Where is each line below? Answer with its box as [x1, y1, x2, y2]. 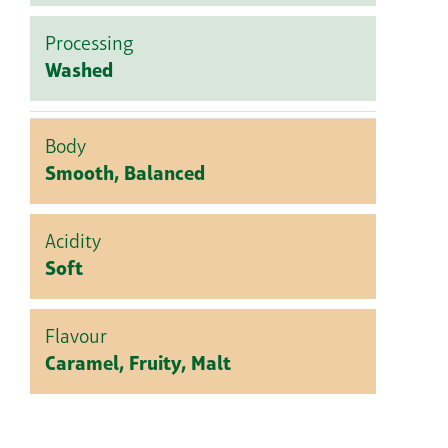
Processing [45, 35, 134, 56]
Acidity [45, 233, 101, 254]
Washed [45, 62, 113, 83]
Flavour [45, 328, 107, 349]
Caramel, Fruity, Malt [45, 355, 231, 376]
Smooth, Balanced [45, 165, 205, 186]
